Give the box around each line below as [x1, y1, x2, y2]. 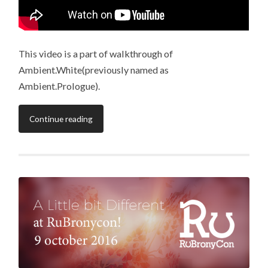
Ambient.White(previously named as [19, 63, 169, 75]
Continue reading [29, 113, 93, 124]
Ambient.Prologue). [19, 80, 100, 92]
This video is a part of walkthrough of [19, 47, 173, 59]
